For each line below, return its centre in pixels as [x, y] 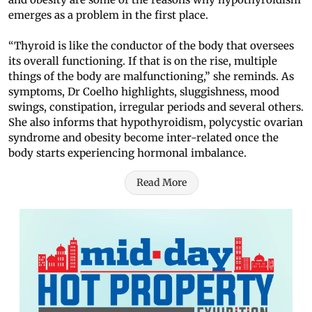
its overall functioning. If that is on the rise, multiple [143, 61]
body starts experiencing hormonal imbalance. [127, 153]
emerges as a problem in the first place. [108, 15]
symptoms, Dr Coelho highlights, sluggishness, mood [144, 92]
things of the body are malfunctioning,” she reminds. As [151, 77]
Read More [162, 183]
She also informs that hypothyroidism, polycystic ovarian [156, 123]
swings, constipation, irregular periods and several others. [156, 107]
